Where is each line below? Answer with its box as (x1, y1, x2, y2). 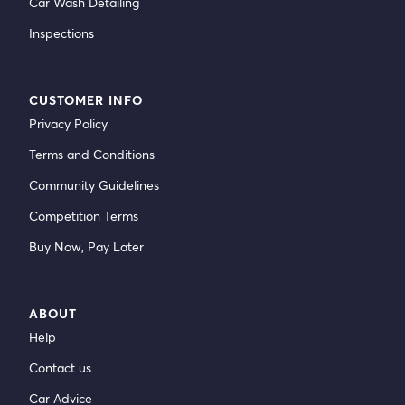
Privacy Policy (29, 115, 108, 132)
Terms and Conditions (29, 146, 155, 163)
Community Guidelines (29, 176, 159, 193)
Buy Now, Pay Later (29, 238, 144, 255)
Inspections (29, 24, 94, 42)
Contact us (29, 359, 91, 376)
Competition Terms (29, 207, 138, 224)
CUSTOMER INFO (29, 91, 143, 108)
